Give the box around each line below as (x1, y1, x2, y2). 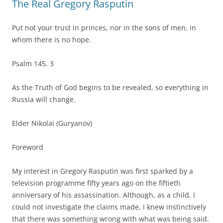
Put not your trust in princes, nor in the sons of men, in (12, 22, 196, 32)
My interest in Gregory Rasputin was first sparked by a (12, 166, 193, 176)
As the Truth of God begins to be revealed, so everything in (12, 82, 209, 92)
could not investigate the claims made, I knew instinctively (12, 202, 206, 212)
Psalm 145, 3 (12, 58, 54, 68)
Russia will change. (12, 94, 76, 104)
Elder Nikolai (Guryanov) (12, 118, 92, 128)
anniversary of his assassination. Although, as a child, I (12, 190, 195, 200)
